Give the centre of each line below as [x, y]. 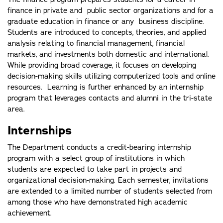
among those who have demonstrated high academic [98, 202]
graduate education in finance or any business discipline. [106, 21]
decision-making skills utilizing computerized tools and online [111, 76]
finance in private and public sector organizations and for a [111, 10]
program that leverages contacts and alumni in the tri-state [110, 98]
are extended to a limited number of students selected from [110, 191]
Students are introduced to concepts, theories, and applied [107, 32]
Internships [40, 130]
